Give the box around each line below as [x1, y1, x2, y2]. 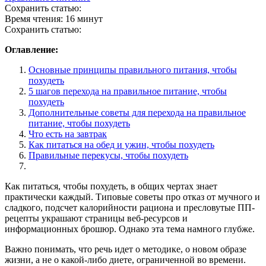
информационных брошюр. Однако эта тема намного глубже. [5, 223, 255, 234]
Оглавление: [5, 44, 58, 55]
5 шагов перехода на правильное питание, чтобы [28, 85, 227, 96]
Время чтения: [5, 13, 65, 24]
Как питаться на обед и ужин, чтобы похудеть [28, 139, 214, 150]
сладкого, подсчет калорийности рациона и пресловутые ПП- [5, 202, 255, 213]
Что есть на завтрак [28, 128, 107, 139]
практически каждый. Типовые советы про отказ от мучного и [5, 191, 260, 202]
